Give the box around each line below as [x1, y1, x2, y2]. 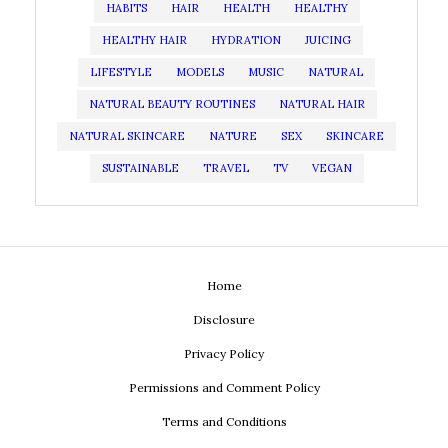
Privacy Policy [184, 346, 264, 361]
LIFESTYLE [90, 65, 152, 79]
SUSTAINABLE [101, 161, 179, 175]
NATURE [209, 129, 257, 143]
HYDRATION [211, 33, 281, 47]
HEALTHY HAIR [102, 33, 187, 47]
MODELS [176, 65, 224, 79]
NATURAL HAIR [278, 97, 365, 111]
